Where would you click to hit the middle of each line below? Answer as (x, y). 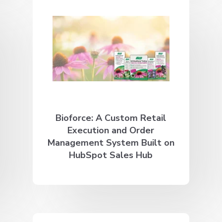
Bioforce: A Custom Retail (111, 118)
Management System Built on (111, 142)
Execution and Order (111, 130)
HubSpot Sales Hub (111, 155)
